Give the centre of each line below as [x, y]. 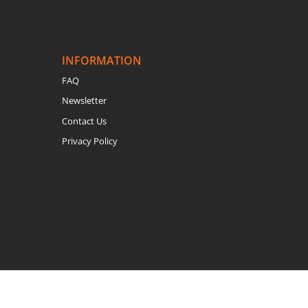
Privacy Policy [90, 141]
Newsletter [85, 101]
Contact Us [85, 121]
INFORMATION [102, 60]
